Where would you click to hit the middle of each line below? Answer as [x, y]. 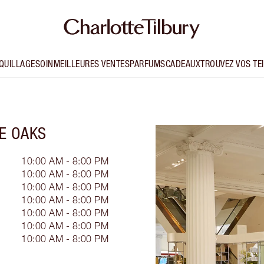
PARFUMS [148, 64]
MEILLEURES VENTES [92, 64]
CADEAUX [183, 64]
